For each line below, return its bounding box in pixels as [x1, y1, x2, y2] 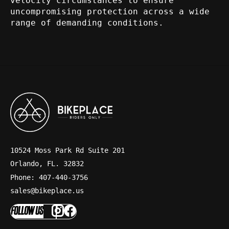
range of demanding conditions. [10, 17, 164, 28]
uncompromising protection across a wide [10, 6, 210, 16]
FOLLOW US [11, 204, 43, 219]
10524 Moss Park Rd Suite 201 [10, 146, 125, 154]
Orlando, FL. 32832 [10, 159, 84, 168]
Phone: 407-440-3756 [10, 173, 88, 181]
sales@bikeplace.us [10, 187, 84, 195]
